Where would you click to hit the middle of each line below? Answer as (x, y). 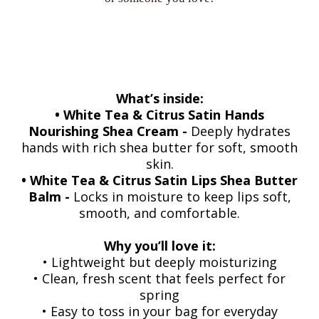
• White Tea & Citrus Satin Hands (159, 114)
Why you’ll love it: (159, 245)
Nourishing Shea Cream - (110, 131)
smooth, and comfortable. (159, 213)
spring (159, 294)
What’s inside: (159, 98)
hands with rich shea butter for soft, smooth (159, 147)
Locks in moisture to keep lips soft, (182, 196)
